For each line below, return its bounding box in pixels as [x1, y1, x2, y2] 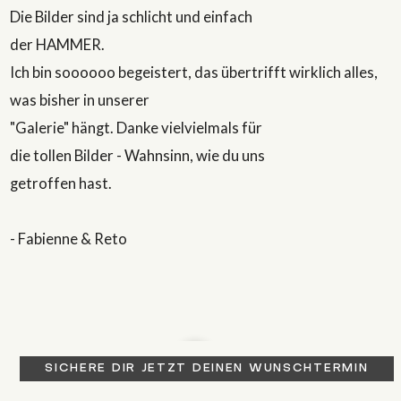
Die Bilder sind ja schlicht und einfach [10, 6, 256, 26]
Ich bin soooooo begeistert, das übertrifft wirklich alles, [10, 62, 379, 81]
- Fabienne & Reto [10, 228, 128, 248]
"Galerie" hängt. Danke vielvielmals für [10, 117, 266, 137]
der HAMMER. [10, 34, 106, 54]
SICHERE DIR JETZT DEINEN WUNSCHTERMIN [45, 362, 369, 374]
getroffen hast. [10, 173, 115, 192]
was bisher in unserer [10, 90, 150, 109]
